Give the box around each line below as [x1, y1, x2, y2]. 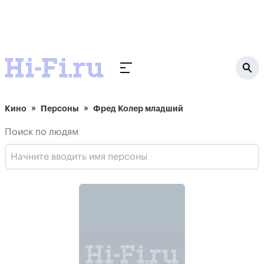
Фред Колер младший [93, 104, 183, 113]
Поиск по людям [5, 127, 78, 137]
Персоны [41, 104, 79, 113]
